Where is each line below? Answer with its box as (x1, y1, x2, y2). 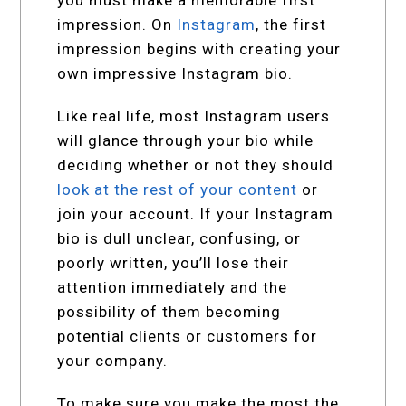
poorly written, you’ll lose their (57, 254, 290, 273)
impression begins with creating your (57, 40, 342, 59)
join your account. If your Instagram (57, 205, 334, 224)
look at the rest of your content (57, 180, 298, 199)
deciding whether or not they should (57, 156, 334, 175)
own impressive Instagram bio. (57, 64, 294, 83)
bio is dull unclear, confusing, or (57, 229, 302, 248)
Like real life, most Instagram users (57, 107, 331, 126)
